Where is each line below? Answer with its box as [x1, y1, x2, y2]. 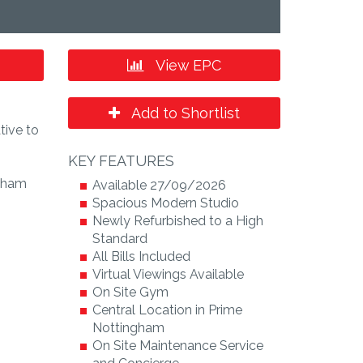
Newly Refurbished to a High [92, 212, 263, 228]
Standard [92, 230, 147, 246]
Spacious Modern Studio [92, 194, 239, 211]
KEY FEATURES [67, 152, 174, 169]
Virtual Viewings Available [92, 266, 244, 282]
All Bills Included [92, 248, 190, 264]
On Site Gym [92, 284, 169, 300]
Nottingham [92, 319, 164, 335]
